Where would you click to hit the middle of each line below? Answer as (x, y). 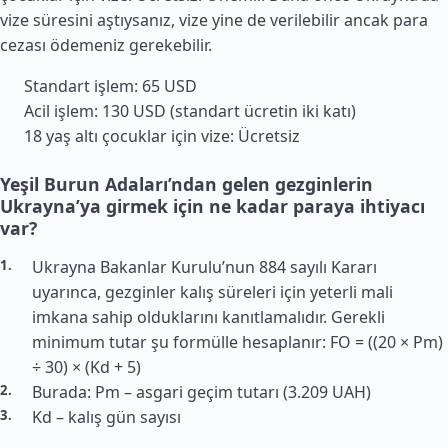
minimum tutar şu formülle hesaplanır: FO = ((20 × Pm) (237, 342)
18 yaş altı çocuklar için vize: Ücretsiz (162, 136)
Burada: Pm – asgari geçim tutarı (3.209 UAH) (201, 392)
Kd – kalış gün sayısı (106, 417)
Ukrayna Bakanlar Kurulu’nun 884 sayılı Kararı (204, 267)
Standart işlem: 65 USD (110, 86)
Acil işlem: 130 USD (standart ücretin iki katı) (190, 111)
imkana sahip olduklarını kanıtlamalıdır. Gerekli (208, 317)
